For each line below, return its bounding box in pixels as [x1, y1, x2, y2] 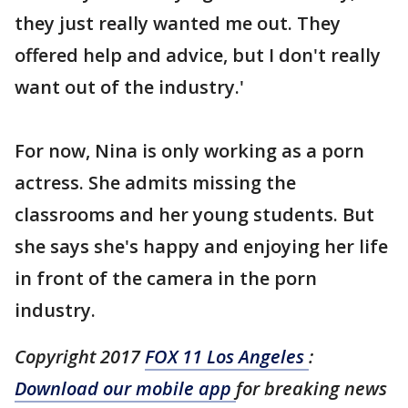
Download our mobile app [15, 376, 236, 401]
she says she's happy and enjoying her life [15, 234, 388, 259]
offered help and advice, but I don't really [15, 43, 381, 67]
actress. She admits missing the [15, 170, 296, 195]
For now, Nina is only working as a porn [15, 138, 364, 163]
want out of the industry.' [15, 75, 244, 99]
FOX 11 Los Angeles [145, 344, 309, 369]
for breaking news [236, 376, 387, 401]
